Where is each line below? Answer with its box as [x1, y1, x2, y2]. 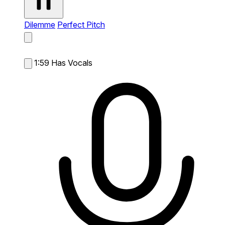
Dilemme [24, 19, 55, 30]
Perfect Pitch [57, 19, 105, 30]
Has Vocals [51, 57, 92, 68]
